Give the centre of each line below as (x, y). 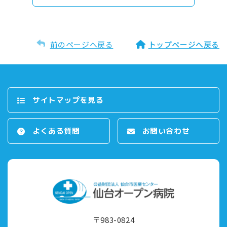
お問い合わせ (166, 131)
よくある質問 (56, 131)
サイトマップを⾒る (68, 100)
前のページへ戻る (82, 44)
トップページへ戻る (184, 44)
